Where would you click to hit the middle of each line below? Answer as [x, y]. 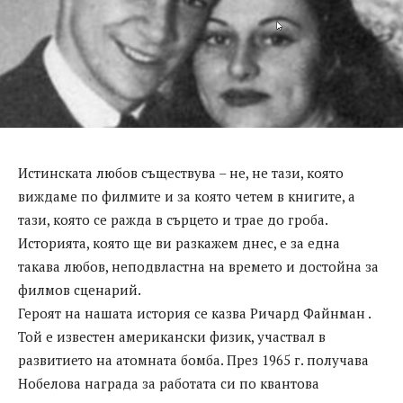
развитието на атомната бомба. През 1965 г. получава [193, 360]
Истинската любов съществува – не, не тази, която [181, 173]
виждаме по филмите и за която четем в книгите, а [187, 197]
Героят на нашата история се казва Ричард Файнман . [195, 313]
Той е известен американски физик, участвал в [172, 337]
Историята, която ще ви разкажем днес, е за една [179, 243]
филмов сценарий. [80, 290]
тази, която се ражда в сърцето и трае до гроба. [173, 220]
